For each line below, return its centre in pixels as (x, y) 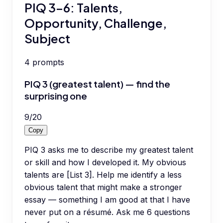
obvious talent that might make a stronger (103, 187)
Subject (47, 39)
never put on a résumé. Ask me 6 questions (107, 212)
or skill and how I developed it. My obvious (105, 163)
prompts (48, 62)
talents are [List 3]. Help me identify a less (103, 175)
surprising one (56, 96)
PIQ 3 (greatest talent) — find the (97, 84)
